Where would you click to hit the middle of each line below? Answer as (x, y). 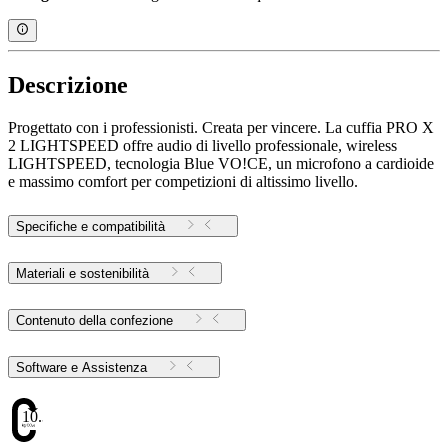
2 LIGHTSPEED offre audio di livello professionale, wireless (202, 145)
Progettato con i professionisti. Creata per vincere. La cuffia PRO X (221, 127)
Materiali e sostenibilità (82, 274)
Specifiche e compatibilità (90, 227)
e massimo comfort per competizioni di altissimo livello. (183, 181)
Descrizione (68, 84)
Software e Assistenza (114, 368)
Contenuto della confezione (94, 321)
